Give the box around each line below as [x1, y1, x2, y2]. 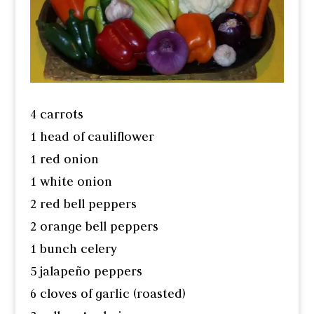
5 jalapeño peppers [29, 264, 142, 280]
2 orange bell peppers [29, 219, 158, 235]
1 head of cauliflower [29, 129, 154, 145]
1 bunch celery [29, 241, 117, 257]
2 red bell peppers [29, 196, 137, 212]
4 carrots [29, 107, 83, 123]
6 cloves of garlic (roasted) [29, 286, 186, 302]
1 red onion [29, 151, 99, 168]
